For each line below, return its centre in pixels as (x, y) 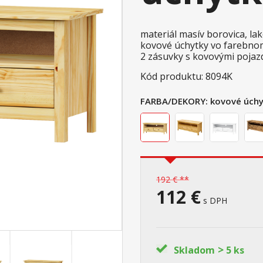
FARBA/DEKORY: (174, 101)
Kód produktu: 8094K (186, 77)
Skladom (194, 250)
